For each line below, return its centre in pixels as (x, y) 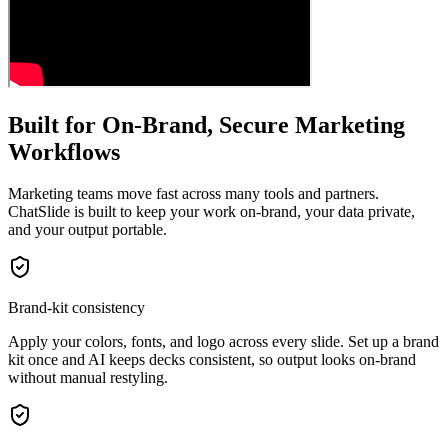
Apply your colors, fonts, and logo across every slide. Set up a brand (223, 342)
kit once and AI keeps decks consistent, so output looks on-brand (212, 360)
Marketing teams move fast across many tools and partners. (193, 194)
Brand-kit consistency (76, 308)
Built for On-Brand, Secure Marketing (206, 124)
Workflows (64, 151)
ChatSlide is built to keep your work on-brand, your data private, (211, 212)
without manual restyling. (88, 378)
